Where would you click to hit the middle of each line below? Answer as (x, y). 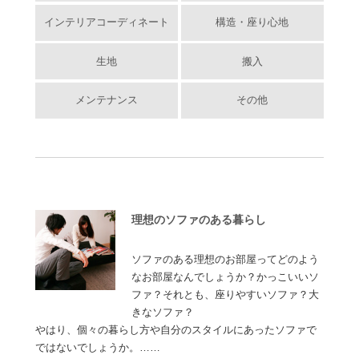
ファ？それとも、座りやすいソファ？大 (226, 294)
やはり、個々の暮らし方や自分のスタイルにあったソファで (176, 330)
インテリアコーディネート (107, 23)
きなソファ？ (163, 312)
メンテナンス (107, 101)
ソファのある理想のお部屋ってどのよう (226, 259)
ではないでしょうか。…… (98, 347)
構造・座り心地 (252, 23)
